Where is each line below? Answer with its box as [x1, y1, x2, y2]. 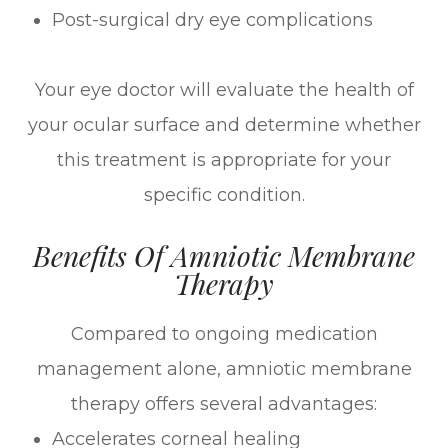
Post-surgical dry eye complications [52, 8, 374, 31]
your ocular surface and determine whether [27, 113, 421, 136]
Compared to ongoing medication [70, 322, 378, 345]
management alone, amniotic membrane [36, 357, 412, 380]
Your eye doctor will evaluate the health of [34, 78, 414, 101]
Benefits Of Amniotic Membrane [33, 235, 415, 274]
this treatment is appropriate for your [57, 148, 391, 171]
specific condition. [143, 183, 305, 206]
